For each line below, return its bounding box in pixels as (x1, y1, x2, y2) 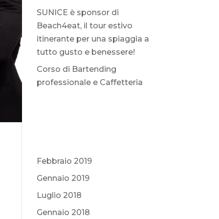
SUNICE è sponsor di (36, 8, 119, 17)
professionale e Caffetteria (36, 78, 143, 87)
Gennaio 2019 (36, 174, 89, 183)
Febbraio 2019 (36, 156, 92, 166)
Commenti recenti (36, 102, 105, 118)
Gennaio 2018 (36, 208, 90, 217)
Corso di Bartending (36, 65, 116, 74)
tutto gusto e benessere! (36, 47, 135, 57)
